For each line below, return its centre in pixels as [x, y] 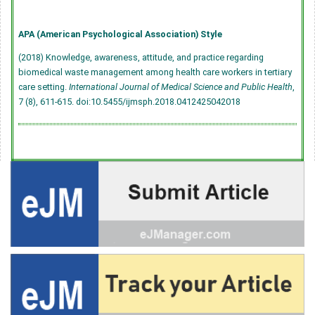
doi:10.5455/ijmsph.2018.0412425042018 [158, 101]
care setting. [44, 86]
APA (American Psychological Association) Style [120, 34]
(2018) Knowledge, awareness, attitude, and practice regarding [141, 57]
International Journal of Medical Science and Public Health [181, 86]
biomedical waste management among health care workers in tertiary [155, 72]
